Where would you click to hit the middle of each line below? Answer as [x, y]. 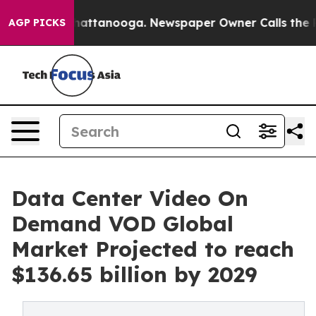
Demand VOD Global [122, 224]
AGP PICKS [37, 23]
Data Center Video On [130, 198]
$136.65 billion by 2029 [134, 274]
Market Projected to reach [153, 249]
